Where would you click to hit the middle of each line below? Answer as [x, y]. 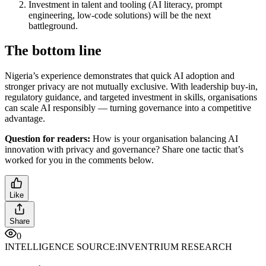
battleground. [53, 26]
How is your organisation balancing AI [164, 139]
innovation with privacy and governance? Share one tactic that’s [124, 150]
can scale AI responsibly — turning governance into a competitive [128, 108]
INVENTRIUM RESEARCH [175, 247]
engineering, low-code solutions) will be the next [120, 15]
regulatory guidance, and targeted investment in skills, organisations [131, 97]
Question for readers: [47, 139]
